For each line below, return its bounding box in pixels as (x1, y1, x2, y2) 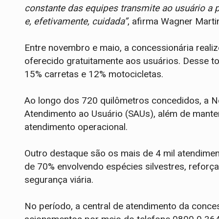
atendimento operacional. (24, 121, 128, 133)
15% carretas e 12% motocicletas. (24, 68, 163, 80)
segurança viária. (24, 174, 93, 186)
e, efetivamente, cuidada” (24, 16, 128, 27)
